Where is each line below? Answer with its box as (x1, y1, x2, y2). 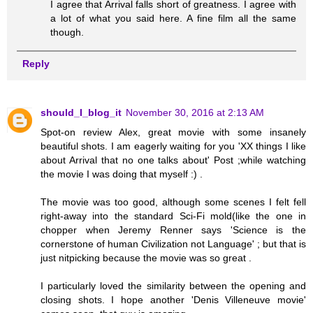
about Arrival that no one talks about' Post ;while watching (41, 154, 306, 166)
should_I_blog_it (41, 106, 122, 118)
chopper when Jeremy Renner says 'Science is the (41, 224, 306, 235)
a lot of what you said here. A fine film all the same (50, 12, 296, 24)
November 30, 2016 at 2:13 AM (126, 106, 264, 118)
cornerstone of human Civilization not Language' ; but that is (41, 238, 306, 249)
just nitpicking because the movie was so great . (41, 252, 252, 263)
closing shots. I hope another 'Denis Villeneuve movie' (41, 293, 306, 305)
